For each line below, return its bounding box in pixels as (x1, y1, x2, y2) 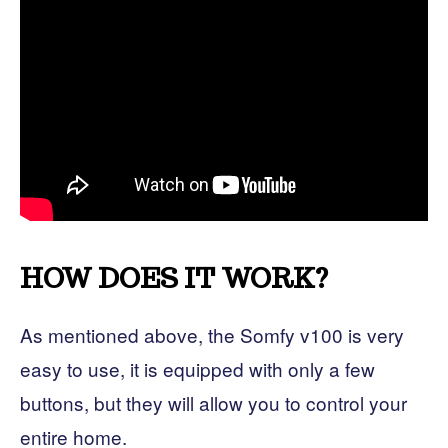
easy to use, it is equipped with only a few (20, 354, 375, 382)
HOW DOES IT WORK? (20, 260, 328, 296)
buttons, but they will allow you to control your (20, 388, 407, 416)
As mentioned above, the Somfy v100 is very (20, 320, 404, 348)
